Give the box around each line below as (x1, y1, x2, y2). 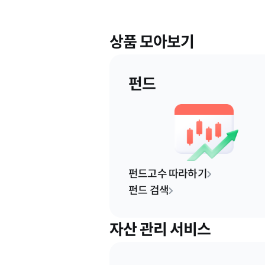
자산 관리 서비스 (109, 220, 211, 239)
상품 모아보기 (109, 33, 194, 51)
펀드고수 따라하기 (128, 167, 207, 180)
